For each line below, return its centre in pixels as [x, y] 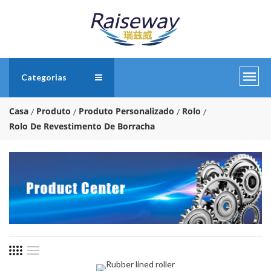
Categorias [44, 77]
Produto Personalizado [126, 111]
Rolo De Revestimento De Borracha [82, 126]
